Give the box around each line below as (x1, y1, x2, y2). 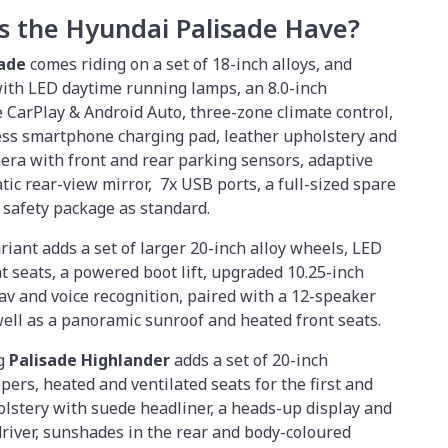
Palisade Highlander (9, 348, 170, 371)
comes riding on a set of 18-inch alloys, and (26, 52, 352, 75)
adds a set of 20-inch (170, 348, 328, 371)
